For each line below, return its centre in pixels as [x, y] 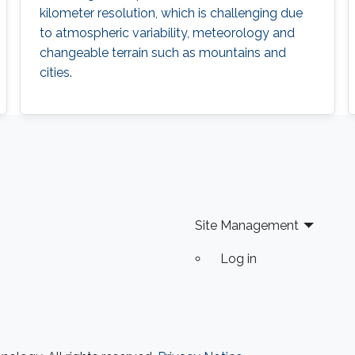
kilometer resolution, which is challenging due [171, 13]
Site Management [246, 226]
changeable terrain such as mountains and [162, 52]
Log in [238, 259]
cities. [55, 72]
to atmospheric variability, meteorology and [167, 32]
